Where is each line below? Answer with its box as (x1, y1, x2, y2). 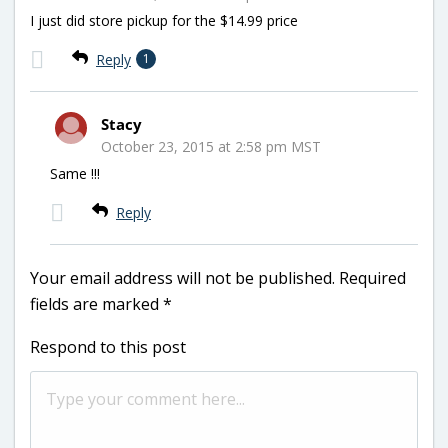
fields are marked (30, 292, 163, 315)
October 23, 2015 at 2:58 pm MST (101, 136, 321, 156)
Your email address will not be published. (30, 266, 335, 289)
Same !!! (50, 163, 100, 183)
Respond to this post (30, 335, 186, 358)
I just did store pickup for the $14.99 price (30, 10, 298, 30)
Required (339, 266, 406, 289)
